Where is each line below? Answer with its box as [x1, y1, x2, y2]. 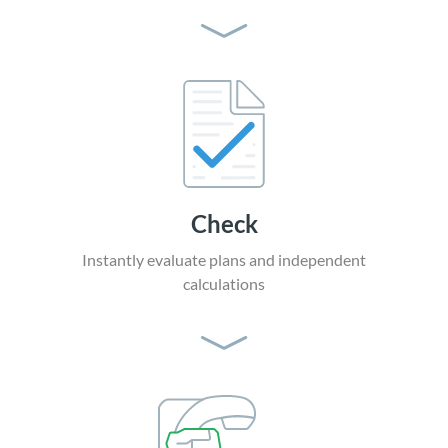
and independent [249, 250, 366, 270]
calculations [183, 274, 265, 294]
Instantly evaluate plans [82, 250, 249, 270]
